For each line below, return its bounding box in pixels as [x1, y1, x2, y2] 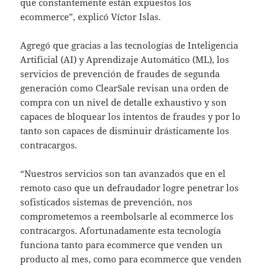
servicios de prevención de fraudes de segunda [20, 68, 220, 80]
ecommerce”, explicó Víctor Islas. [20, 11, 164, 23]
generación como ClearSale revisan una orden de [20, 82, 229, 94]
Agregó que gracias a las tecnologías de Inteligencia [20, 39, 239, 52]
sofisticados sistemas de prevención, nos [20, 196, 193, 208]
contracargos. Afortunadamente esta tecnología [20, 224, 221, 237]
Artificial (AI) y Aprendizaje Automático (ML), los [20, 53, 230, 66]
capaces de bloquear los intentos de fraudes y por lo [20, 110, 241, 123]
